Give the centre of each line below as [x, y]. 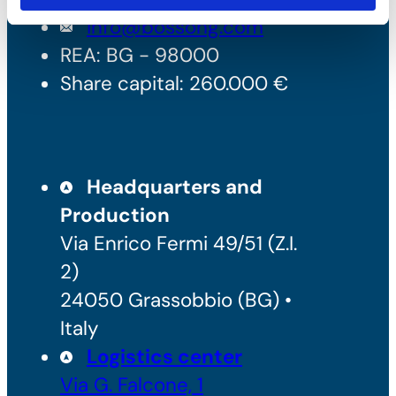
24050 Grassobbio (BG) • [176, 300]
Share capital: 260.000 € [174, 83]
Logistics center [164, 356]
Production [115, 215]
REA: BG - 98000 [140, 55]
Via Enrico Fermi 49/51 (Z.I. [179, 243]
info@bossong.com [175, 27]
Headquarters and [175, 187]
